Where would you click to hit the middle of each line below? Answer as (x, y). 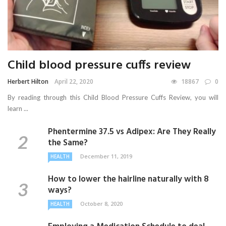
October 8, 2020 (101, 204)
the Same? (68, 143)
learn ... (18, 109)
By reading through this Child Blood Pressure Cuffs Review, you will (113, 98)
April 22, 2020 (74, 82)
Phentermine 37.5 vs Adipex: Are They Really (132, 132)
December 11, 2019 (106, 156)
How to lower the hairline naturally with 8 (128, 180)
